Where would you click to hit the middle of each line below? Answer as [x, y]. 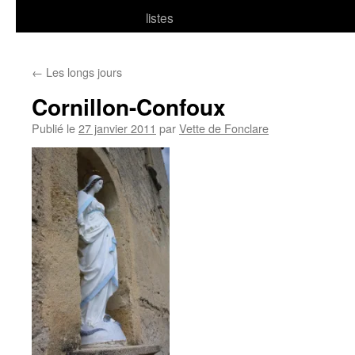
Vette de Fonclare [224, 128]
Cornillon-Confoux [129, 107]
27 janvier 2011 [117, 128]
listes [160, 17]
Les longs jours [82, 72]
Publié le [53, 128]
